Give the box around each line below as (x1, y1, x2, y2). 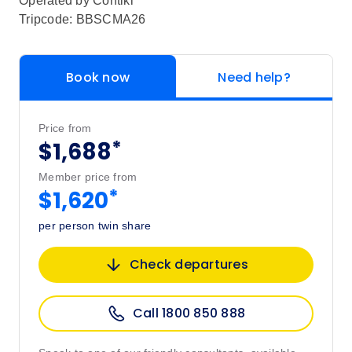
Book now (66, 68, 130, 86)
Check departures (129, 255, 248, 273)
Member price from (38, 170, 137, 183)
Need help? (218, 68, 291, 86)
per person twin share (38, 219, 152, 232)
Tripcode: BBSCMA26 (19, 13, 146, 26)
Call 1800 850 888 (132, 304, 246, 322)
